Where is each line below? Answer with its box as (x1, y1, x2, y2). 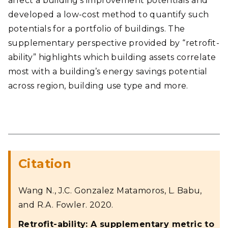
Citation (18, 156, 72, 171)
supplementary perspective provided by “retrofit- (8, 38, 220, 48)
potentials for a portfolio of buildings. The (8, 24, 185, 34)
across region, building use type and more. (8, 81, 188, 91)
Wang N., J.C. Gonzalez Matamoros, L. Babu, (18, 186, 202, 195)
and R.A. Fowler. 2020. (18, 200, 113, 210)
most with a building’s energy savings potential (8, 67, 208, 76)
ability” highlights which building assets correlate (8, 52, 216, 62)
